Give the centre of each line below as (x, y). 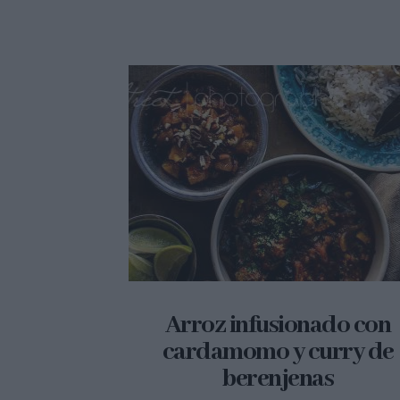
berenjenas (278, 379)
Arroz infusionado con (278, 325)
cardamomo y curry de (278, 352)
